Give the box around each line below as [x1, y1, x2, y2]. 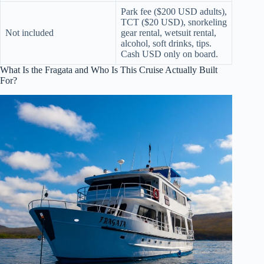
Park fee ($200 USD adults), [121, 6, 227, 16]
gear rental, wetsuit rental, [121, 27, 216, 38]
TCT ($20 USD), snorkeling [121, 16, 227, 27]
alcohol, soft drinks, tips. [121, 38, 212, 48]
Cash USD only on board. [121, 48, 218, 59]
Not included [5, 27, 54, 38]
